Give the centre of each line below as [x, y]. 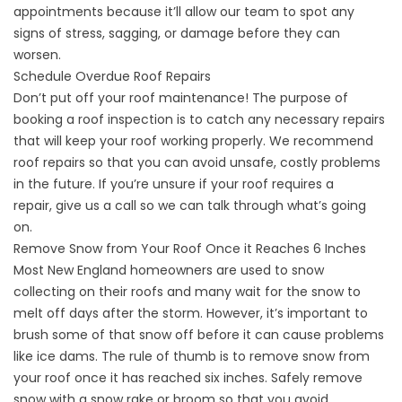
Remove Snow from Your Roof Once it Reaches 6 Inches [190, 249]
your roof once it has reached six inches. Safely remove [188, 378]
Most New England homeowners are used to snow [169, 271]
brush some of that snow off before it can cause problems [199, 335]
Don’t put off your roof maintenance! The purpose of [181, 98]
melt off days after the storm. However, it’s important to [191, 314]
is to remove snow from [293, 357]
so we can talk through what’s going [251, 206]
